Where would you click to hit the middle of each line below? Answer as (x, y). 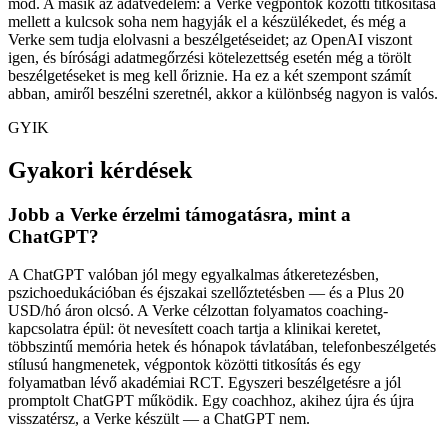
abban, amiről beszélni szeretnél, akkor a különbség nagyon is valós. (223, 93)
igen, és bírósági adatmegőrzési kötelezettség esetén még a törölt (209, 57)
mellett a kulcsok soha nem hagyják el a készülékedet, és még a (207, 21)
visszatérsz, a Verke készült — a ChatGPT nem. (159, 419)
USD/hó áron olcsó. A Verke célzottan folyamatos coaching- (198, 311)
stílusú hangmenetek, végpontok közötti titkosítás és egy (184, 365)
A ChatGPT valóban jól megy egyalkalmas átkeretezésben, (193, 275)
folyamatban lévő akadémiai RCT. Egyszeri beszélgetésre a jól (204, 383)
